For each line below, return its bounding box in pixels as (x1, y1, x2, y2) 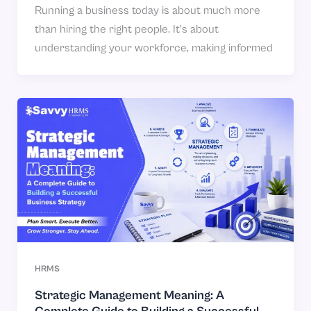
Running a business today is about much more (34, 4, 260, 18)
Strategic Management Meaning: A (34, 287, 224, 303)
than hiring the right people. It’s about (34, 23, 219, 37)
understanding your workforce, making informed (34, 42, 273, 56)
